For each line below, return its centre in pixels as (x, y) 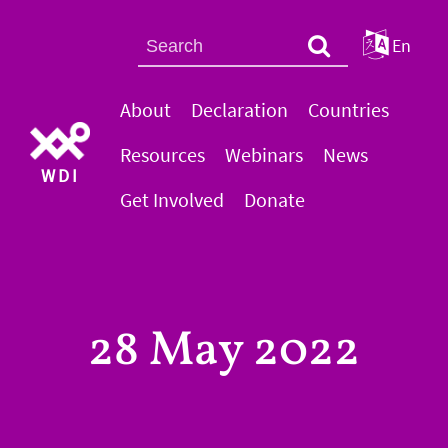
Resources (162, 154)
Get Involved (172, 199)
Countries (348, 109)
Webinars (264, 154)
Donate (274, 199)
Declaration (239, 109)
